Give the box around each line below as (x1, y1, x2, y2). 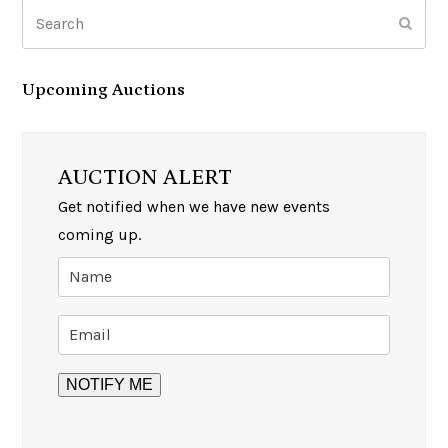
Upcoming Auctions (22, 79, 186, 100)
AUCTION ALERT (58, 164, 233, 190)
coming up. (58, 224, 142, 244)
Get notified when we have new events (58, 196, 331, 216)
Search (22, 2, 71, 22)
